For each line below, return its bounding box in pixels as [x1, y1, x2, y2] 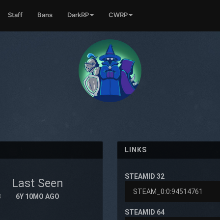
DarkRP [67, 11, 89, 19]
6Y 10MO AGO [15, 192, 59, 200]
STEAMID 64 [125, 208, 165, 216]
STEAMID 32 [125, 172, 165, 180]
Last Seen [11, 177, 63, 190]
